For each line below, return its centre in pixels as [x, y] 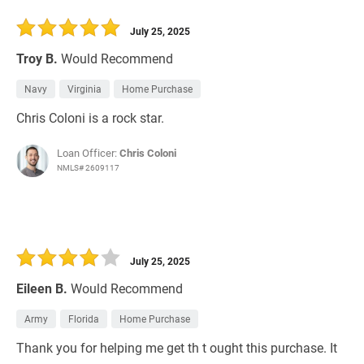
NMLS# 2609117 [88, 168]
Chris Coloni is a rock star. [90, 118]
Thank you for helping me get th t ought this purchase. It [177, 348]
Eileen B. [42, 288]
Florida [84, 319]
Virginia [84, 89]
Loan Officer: [88, 153]
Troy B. [37, 58]
